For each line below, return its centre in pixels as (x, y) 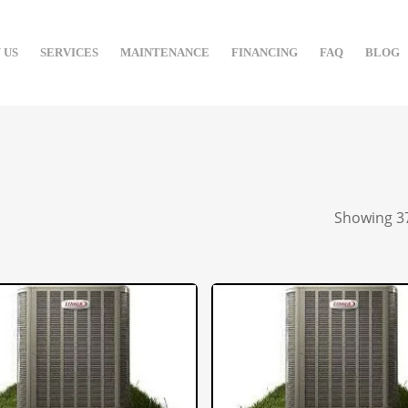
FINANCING (264, 52)
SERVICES (69, 52)
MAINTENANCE (164, 52)
